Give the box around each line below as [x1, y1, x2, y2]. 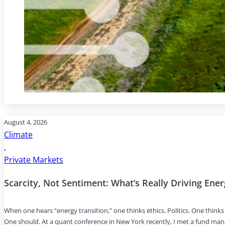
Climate [4, 129, 33, 141]
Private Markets [4, 154, 63, 166]
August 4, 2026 [4, 118, 47, 127]
